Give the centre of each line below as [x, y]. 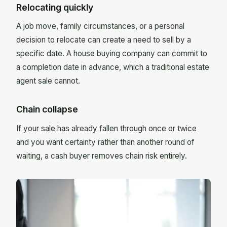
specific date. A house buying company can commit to [112, 54]
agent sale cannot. [48, 81]
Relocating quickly [55, 7]
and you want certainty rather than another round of [105, 142]
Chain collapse [47, 109]
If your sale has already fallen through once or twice [106, 129]
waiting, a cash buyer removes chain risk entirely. [102, 156]
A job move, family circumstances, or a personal [100, 26]
